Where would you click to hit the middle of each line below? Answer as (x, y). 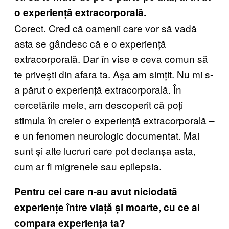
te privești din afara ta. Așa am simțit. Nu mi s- (114, 74)
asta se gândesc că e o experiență (90, 43)
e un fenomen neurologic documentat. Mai (107, 135)
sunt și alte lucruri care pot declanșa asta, (105, 150)
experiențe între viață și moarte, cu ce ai (107, 207)
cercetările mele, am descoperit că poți (99, 104)
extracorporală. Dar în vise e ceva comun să (111, 58)
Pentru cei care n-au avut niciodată (96, 191)
